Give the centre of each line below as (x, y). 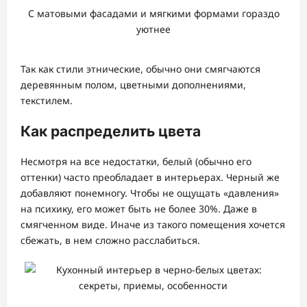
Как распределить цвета (111, 131)
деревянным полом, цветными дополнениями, (133, 85)
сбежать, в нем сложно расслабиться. (110, 241)
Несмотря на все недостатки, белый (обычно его (136, 162)
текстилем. (47, 101)
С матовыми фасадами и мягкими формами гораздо (153, 14)
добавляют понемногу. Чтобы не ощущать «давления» (150, 193)
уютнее (153, 29)
